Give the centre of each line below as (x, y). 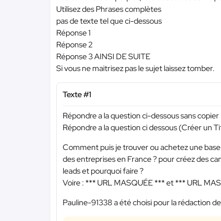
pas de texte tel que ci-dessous (109, 21)
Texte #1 (77, 94)
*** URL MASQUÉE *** (125, 183)
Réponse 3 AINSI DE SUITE (103, 56)
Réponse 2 (74, 45)
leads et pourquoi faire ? (103, 171)
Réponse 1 (74, 33)
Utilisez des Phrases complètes (109, 9)
